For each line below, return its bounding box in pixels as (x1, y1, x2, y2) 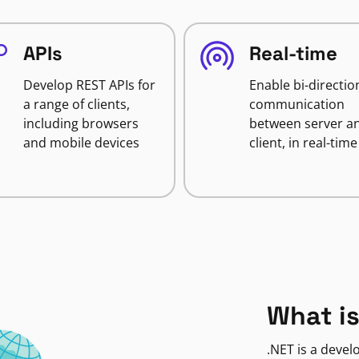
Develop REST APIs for (22, 76, 155, 94)
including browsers (22, 115, 139, 132)
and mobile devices (22, 134, 139, 151)
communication (249, 95, 345, 113)
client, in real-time (249, 134, 357, 151)
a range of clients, (22, 95, 130, 113)
